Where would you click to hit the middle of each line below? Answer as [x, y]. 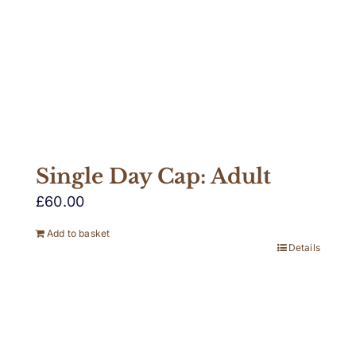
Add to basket [79, 234]
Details [304, 248]
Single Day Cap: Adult [153, 177]
